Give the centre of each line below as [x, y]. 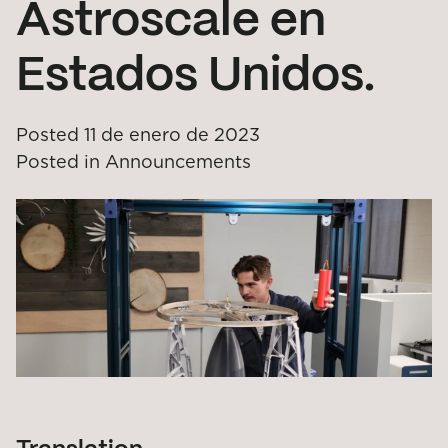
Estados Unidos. [195, 77]
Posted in [58, 161]
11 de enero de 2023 [172, 134]
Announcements [178, 161]
